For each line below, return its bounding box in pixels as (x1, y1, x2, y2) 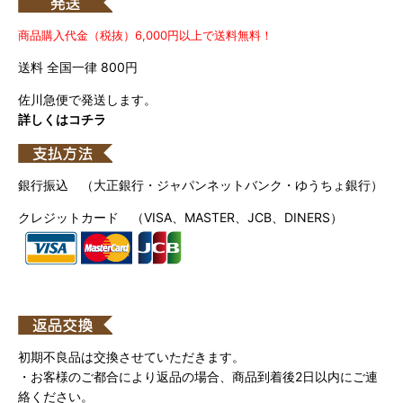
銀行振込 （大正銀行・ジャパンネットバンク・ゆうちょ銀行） (18, 176, 383, 193)
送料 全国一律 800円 (18, 58, 138, 75)
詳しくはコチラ (18, 112, 106, 128)
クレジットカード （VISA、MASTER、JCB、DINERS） (18, 209, 343, 225)
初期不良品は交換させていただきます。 (18, 348, 245, 364)
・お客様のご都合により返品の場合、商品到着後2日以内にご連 (18, 368, 378, 384)
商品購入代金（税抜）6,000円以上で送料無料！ (18, 27, 273, 42)
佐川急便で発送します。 (18, 92, 157, 108)
